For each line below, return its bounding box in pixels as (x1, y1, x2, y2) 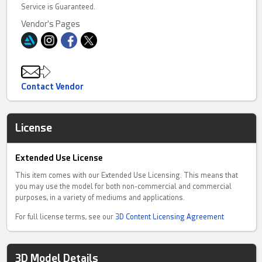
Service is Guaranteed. (21, 3, 96, 11)
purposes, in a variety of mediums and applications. (15, 194, 185, 202)
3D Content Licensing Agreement (115, 213, 225, 221)
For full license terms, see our (15, 213, 116, 221)
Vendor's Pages (21, 19, 81, 29)
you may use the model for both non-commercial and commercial (15, 182, 232, 191)
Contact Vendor (21, 82, 84, 91)
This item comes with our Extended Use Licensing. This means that (15, 171, 239, 180)
